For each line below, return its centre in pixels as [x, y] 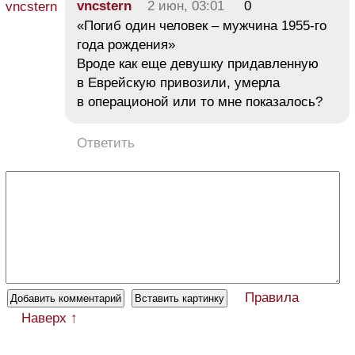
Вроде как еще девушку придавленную [198, 64]
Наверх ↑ [50, 319]
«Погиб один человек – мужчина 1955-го [202, 26]
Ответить [106, 143]
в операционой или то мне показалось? [200, 102]
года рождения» [126, 45]
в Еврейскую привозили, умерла [178, 83]
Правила [272, 298]
